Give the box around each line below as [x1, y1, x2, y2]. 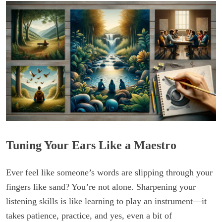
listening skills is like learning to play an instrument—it [6, 196, 207, 206]
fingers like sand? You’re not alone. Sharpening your [6, 181, 196, 192]
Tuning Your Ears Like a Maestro [6, 138, 176, 152]
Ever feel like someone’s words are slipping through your [6, 167, 213, 177]
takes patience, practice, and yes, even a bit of [6, 210, 172, 221]
